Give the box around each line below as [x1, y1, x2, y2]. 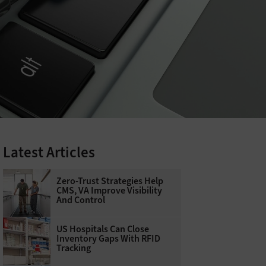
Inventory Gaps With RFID [56, 232, 160, 245]
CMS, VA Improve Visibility [56, 183, 162, 197]
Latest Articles [2, 142, 95, 162]
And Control [56, 193, 105, 206]
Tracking [56, 241, 91, 254]
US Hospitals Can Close [56, 222, 149, 235]
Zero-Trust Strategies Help [56, 174, 163, 187]
